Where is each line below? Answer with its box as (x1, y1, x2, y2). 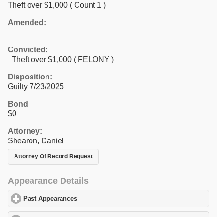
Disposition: (8, 72, 52, 81)
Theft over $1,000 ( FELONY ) (8, 55, 114, 63)
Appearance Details (8, 176, 89, 186)
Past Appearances (23, 195, 77, 202)
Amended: (8, 18, 46, 27)
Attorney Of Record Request (14, 153, 93, 160)
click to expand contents (77, 195, 151, 202)
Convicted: (8, 45, 48, 54)
